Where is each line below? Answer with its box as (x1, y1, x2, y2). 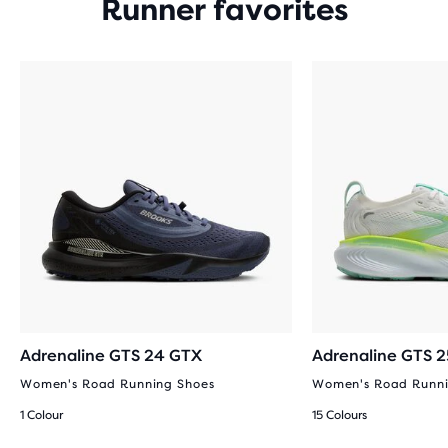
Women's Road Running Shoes (20, 377, 215, 392)
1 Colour (20, 408, 63, 423)
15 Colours (312, 408, 367, 423)
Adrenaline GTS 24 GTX (20, 346, 202, 366)
